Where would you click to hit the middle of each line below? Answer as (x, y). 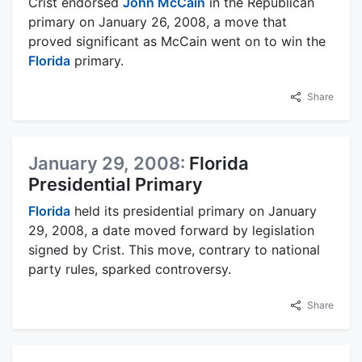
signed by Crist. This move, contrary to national (174, 249)
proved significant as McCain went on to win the (177, 41)
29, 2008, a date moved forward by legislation (171, 230)
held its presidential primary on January (194, 210)
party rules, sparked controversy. (130, 269)
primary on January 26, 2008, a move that (158, 21)
